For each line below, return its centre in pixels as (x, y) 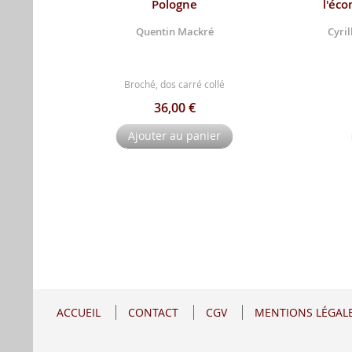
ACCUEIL (79, 312)
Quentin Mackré (174, 31)
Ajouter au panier (174, 135)
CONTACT (153, 312)
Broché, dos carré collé (174, 84)
